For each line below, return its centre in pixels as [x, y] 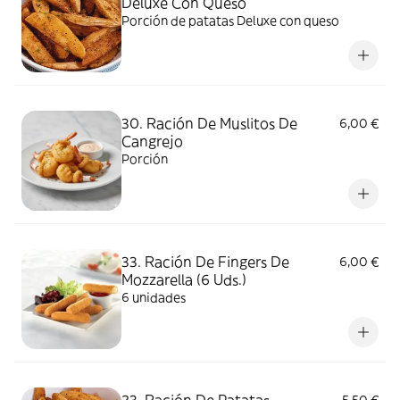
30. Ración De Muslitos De [209, 123]
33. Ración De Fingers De [205, 262]
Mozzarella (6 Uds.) [184, 279]
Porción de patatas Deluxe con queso [230, 21]
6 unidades [154, 297]
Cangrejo [152, 141]
